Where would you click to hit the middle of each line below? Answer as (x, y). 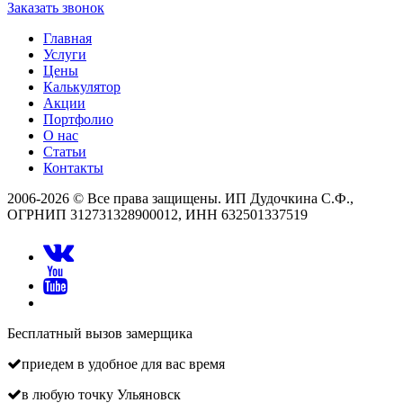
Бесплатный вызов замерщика (100, 334)
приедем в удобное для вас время (123, 364)
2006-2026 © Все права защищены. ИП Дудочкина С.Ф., (180, 199)
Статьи (65, 152)
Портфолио (78, 120)
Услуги (65, 55)
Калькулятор (82, 87)
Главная (67, 39)
